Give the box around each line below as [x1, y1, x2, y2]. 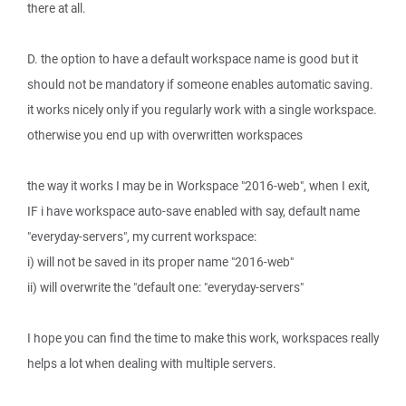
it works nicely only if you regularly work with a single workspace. [27, 101, 377, 118]
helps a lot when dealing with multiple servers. [27, 355, 276, 372]
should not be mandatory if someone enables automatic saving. [27, 76, 373, 92]
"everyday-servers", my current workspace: [27, 228, 256, 245]
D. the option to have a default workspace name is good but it [27, 51, 358, 67]
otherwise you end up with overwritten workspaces [27, 127, 303, 143]
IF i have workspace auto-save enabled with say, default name [27, 203, 360, 219]
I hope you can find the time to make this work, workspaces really [27, 330, 379, 346]
